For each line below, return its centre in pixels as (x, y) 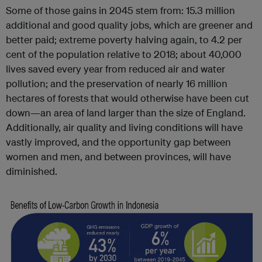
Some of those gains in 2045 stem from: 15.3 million (120, 11)
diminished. (32, 171)
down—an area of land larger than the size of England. (126, 113)
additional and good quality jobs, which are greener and (129, 25)
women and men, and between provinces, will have (118, 157)
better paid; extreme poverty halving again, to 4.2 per (124, 40)
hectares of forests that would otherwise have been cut (127, 98)
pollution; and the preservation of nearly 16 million (117, 84)
